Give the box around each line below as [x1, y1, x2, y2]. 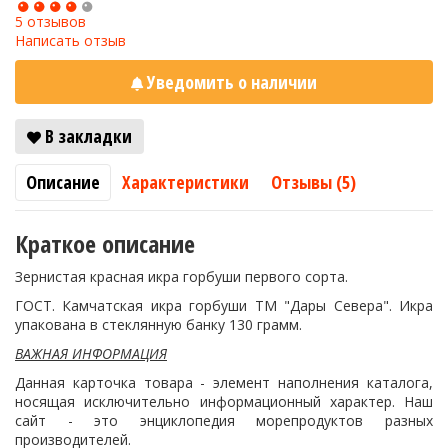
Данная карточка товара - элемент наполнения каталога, [15, 373, 433, 392]
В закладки [41, 124, 132, 148]
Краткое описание [15, 227, 195, 260]
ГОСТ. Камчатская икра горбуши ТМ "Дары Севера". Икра [15, 296, 433, 315]
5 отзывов [15, 12, 86, 31]
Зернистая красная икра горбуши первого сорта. [15, 267, 348, 286]
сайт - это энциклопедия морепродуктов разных [15, 411, 433, 430]
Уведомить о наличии [143, 70, 317, 94]
